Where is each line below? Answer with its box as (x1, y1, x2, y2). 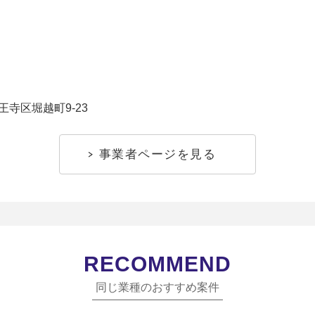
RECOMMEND (84, 252, 231, 276)
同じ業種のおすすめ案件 (96, 281, 219, 293)
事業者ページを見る (98, 148, 217, 161)
